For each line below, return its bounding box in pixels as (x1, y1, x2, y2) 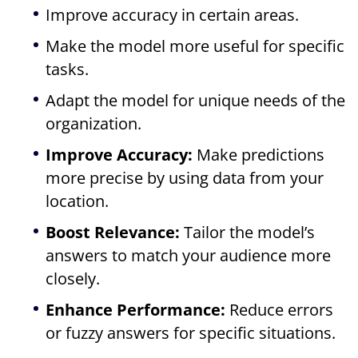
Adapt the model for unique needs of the (46, 89, 346, 112)
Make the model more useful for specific (46, 35, 345, 58)
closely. (46, 268, 101, 290)
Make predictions (193, 144, 325, 166)
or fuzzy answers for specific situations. (46, 322, 336, 344)
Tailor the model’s (180, 221, 316, 244)
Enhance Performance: (46, 299, 226, 321)
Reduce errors (225, 299, 334, 321)
